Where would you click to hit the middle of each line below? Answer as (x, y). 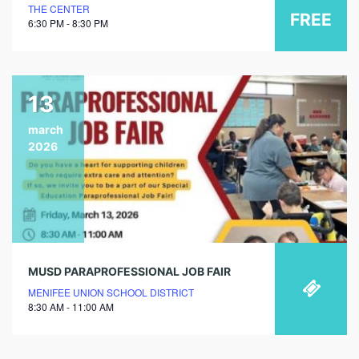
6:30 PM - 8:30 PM (68, 23)
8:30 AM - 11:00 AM (71, 307)
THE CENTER (59, 9)
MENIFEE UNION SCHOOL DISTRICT (111, 292)
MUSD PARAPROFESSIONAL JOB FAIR (129, 272)
